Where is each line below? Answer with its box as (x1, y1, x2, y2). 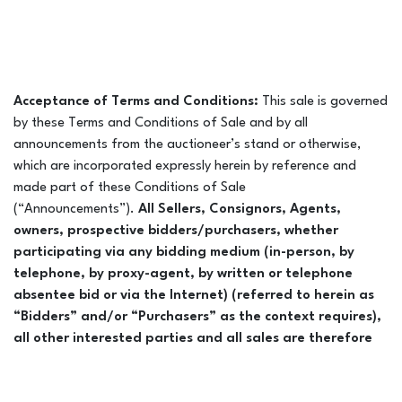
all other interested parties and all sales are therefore (13, 331, 372, 345)
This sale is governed (262, 94, 388, 109)
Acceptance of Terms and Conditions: (13, 94, 262, 109)
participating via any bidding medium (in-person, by (13, 245, 354, 259)
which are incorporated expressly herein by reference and (13, 159, 356, 173)
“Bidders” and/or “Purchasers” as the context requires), (13, 310, 381, 324)
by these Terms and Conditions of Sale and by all (13, 116, 308, 130)
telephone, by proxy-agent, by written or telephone (13, 267, 353, 281)
